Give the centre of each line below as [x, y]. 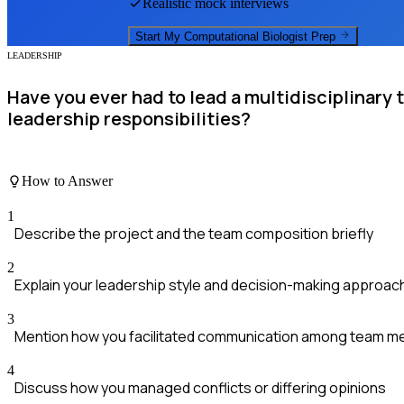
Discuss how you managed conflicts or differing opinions [200, 388]
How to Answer [67, 180]
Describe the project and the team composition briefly [194, 234]
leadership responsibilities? [129, 118]
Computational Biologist [246, 37]
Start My [160, 37]
